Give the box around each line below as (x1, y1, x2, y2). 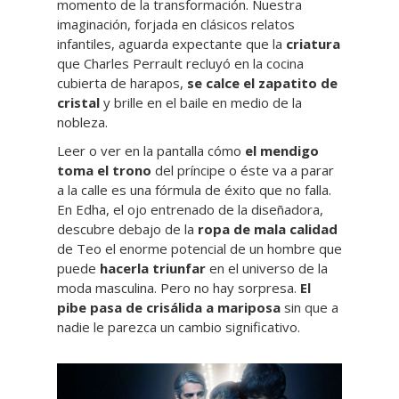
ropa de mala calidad (198, 220, 338, 238)
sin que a (281, 298, 338, 316)
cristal (57, 94, 100, 111)
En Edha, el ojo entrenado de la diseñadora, (57, 200, 323, 218)
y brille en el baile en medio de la (100, 94, 302, 111)
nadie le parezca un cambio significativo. (57, 318, 300, 336)
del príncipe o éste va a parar (151, 161, 334, 179)
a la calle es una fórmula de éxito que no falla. (57, 181, 331, 199)
